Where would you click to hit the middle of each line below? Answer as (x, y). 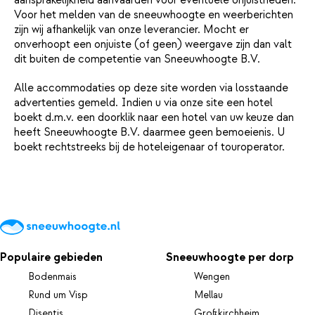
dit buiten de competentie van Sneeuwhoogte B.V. (137, 59)
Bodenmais (52, 277)
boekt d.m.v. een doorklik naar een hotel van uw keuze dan (154, 117)
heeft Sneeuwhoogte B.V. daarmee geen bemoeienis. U (150, 132)
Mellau (209, 296)
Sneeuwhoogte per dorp (230, 258)
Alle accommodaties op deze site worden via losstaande (151, 88)
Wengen (212, 277)
